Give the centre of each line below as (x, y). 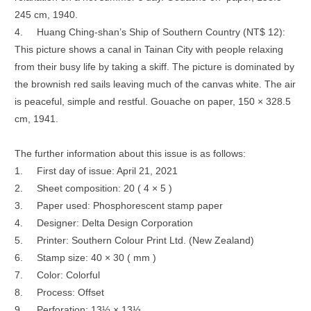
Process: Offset (70, 293)
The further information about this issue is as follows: (130, 154)
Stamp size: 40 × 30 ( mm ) (96, 258)
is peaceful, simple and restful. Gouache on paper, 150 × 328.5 (152, 102)
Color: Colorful (68, 275)
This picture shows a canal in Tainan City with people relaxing (149, 50)
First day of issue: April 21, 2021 (107, 171)
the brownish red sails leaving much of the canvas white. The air (155, 84)
